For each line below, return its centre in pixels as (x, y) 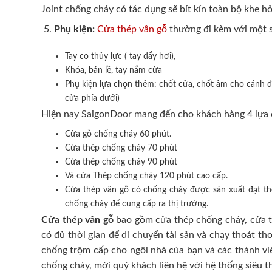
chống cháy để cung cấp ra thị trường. (136, 204)
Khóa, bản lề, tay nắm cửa (113, 70)
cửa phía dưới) (92, 98)
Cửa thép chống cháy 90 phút (121, 162)
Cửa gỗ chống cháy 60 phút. (118, 134)
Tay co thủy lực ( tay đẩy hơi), (120, 56)
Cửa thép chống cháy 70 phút (121, 148)
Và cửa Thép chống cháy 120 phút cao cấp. (146, 176)
